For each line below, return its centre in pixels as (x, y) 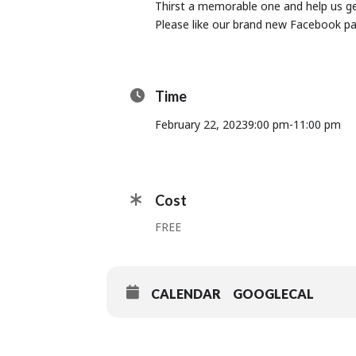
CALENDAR (186, 294)
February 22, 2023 (202, 124)
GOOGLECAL (274, 294)
